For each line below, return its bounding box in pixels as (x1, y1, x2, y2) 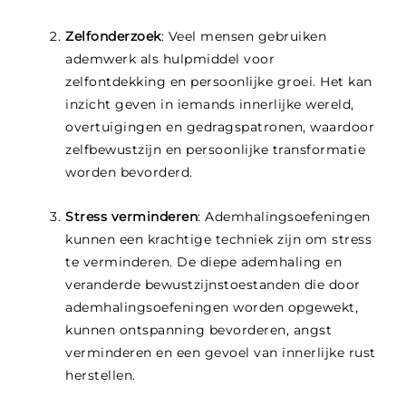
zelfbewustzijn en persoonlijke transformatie (65, 141, 366, 159)
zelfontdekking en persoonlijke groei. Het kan (65, 73, 372, 91)
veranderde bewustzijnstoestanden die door (65, 276, 361, 294)
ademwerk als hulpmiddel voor (65, 51, 275, 68)
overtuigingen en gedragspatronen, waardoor (65, 119, 375, 136)
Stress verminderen (65, 208, 198, 226)
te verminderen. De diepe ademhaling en (65, 254, 343, 271)
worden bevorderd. (65, 164, 193, 181)
